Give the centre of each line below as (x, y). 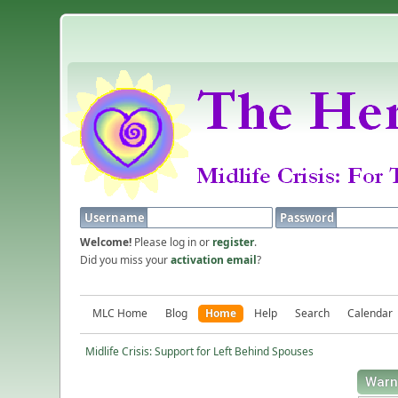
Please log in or (172, 242)
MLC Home (120, 313)
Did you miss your (126, 260)
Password (309, 218)
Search (313, 313)
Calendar (370, 313)
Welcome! (106, 242)
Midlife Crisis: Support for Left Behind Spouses (200, 351)
